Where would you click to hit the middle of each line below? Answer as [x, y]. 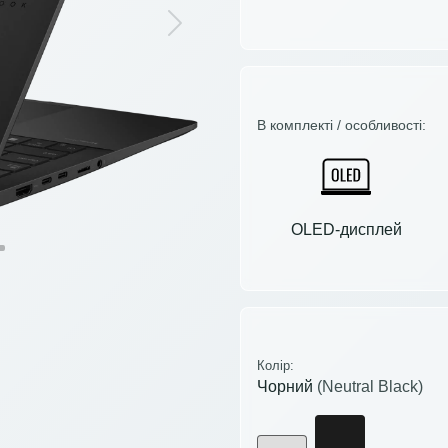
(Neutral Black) [370, 387]
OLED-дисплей [346, 230]
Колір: [275, 366]
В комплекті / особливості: [341, 125]
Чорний [287, 387]
